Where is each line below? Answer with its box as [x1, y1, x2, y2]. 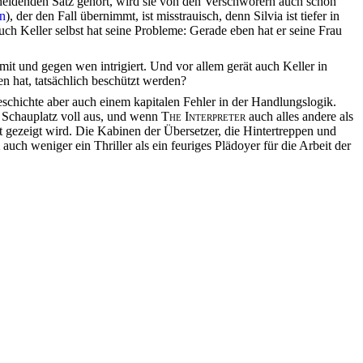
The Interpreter [161, 109, 246, 124]
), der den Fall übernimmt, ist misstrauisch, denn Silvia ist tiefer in [6, 9, 340, 23]
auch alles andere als [246, 109, 353, 124]
